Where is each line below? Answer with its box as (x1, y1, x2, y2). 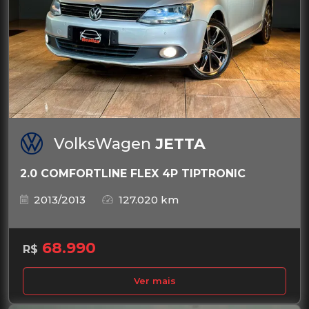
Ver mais (133, 275, 176, 286)
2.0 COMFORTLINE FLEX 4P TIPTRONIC (20, 166, 246, 180)
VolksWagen (54, 134, 155, 153)
